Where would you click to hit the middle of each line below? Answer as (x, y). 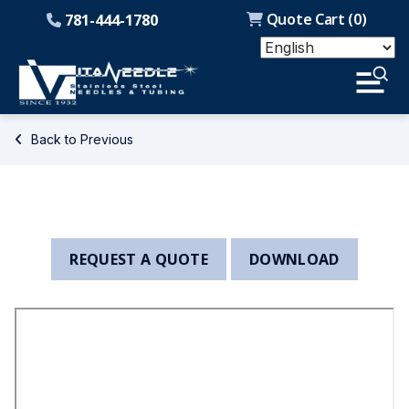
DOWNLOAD (294, 259)
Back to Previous (80, 139)
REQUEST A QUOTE (139, 259)
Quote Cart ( (309, 19)
